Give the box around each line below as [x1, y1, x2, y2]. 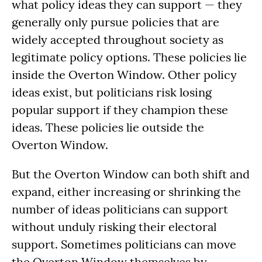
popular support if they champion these [12, 102, 228, 117]
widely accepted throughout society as [12, 32, 223, 47]
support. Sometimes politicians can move [12, 236, 236, 251]
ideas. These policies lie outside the [12, 119, 204, 135]
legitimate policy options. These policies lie [12, 49, 247, 64]
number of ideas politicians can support [12, 201, 228, 216]
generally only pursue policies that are [12, 14, 219, 29]
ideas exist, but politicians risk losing [12, 84, 212, 99]
